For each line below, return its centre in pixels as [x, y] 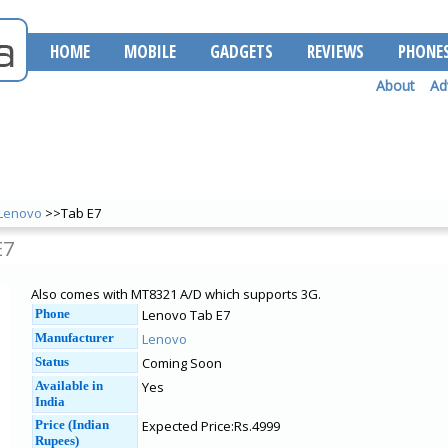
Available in [69, 385]
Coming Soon [182, 363]
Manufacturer [74, 337]
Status [52, 361]
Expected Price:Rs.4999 [211, 426]
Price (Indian [72, 424]
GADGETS [241, 51]
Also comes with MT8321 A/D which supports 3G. [176, 294]
